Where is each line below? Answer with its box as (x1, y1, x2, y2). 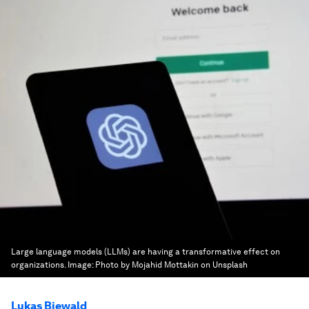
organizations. (11, 260, 66, 270)
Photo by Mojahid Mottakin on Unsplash (95, 260, 248, 270)
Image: (68, 260, 95, 270)
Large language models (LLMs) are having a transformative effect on (11, 247, 280, 257)
